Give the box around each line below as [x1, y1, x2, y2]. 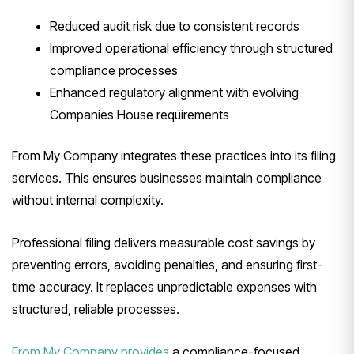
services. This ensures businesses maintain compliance [12, 170, 322, 186]
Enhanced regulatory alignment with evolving [50, 85, 299, 101]
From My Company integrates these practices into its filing [12, 148, 336, 164]
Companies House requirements [50, 107, 229, 123]
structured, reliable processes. [12, 301, 179, 318]
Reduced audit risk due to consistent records [50, 18, 299, 35]
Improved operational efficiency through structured [50, 40, 333, 57]
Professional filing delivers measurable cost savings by [12, 235, 315, 251]
